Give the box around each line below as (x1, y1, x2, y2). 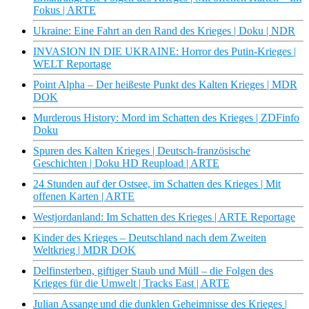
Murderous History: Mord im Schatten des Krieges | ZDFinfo (33, 112, 299, 124)
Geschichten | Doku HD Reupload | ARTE (33, 157, 219, 170)
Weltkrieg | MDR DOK (33, 244, 136, 257)
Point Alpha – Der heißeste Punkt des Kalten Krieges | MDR (33, 79, 297, 91)
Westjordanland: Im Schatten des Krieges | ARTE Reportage (33, 211, 295, 223)
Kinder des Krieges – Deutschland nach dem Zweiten (33, 232, 266, 244)
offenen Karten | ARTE (33, 190, 134, 203)
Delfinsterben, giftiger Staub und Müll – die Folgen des (33, 265, 273, 277)
